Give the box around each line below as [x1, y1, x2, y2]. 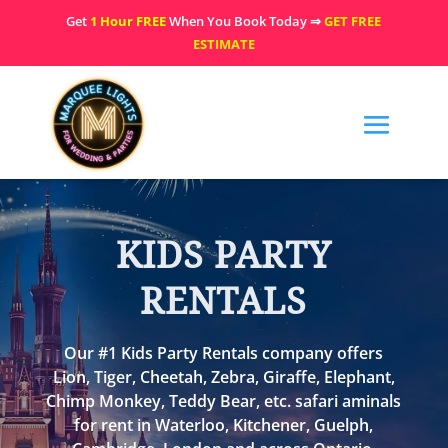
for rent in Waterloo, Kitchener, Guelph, [74, 414, 374, 437]
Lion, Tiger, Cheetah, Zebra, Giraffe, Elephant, [52, 366, 395, 389]
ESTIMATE [192, 35, 255, 53]
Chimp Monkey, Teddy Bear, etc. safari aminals [46, 390, 402, 413]
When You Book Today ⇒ [166, 12, 325, 30]
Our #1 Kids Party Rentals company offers [64, 342, 384, 365]
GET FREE [324, 12, 382, 30]
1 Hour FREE [90, 12, 167, 30]
